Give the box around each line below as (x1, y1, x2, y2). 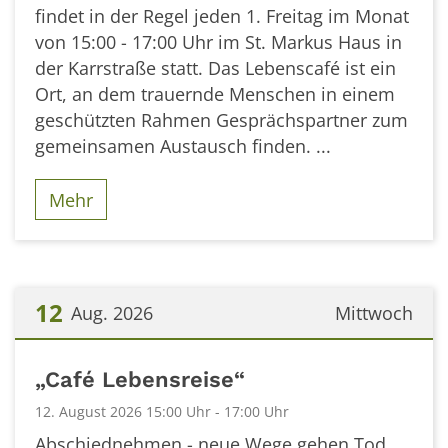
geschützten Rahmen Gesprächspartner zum (35, 108, 408, 133)
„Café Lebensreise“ (35, 367, 245, 393)
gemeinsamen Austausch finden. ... (35, 134, 331, 159)
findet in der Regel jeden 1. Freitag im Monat (35, 4, 409, 29)
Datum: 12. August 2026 (14, 346, 214, 371)
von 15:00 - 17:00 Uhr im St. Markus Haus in (35, 30, 402, 55)
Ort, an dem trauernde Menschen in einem (35, 82, 395, 107)
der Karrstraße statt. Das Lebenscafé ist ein (35, 56, 396, 81)
